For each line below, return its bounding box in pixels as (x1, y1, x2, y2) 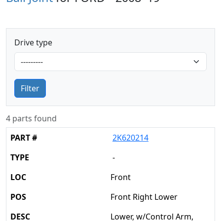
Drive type (14, 37, 52, 48)
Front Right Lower (110, 191, 178, 202)
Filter (21, 83, 39, 94)
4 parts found (6, 113, 57, 124)
